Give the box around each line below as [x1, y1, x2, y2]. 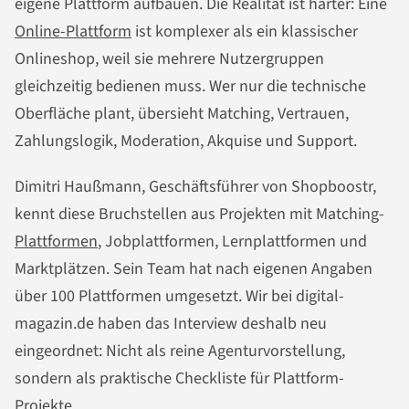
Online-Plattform [15, 20, 131, 44]
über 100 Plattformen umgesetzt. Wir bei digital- [15, 284, 344, 308]
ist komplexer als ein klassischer [131, 20, 358, 44]
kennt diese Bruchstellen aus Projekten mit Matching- [15, 202, 384, 225]
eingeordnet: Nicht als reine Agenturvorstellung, [15, 339, 345, 362]
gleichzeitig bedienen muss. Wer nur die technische [15, 75, 366, 99]
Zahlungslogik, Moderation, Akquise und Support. [15, 130, 357, 153]
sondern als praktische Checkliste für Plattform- [15, 366, 344, 390]
